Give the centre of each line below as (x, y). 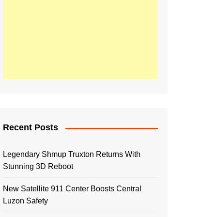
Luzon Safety (25, 201)
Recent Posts (31, 127)
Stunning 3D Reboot (38, 166)
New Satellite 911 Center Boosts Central (72, 189)
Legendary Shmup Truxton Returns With (72, 154)
